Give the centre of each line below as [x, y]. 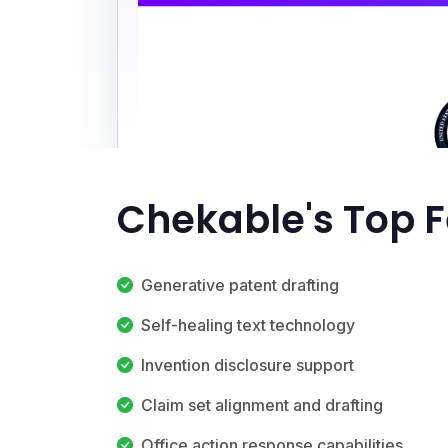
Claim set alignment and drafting [262, 404]
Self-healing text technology [248, 324]
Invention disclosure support [247, 364]
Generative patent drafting [240, 284]
